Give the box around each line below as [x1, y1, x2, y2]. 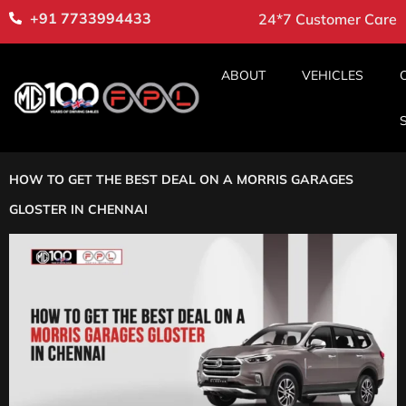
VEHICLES [302, 67, 363, 83]
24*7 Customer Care [258, 10, 397, 28]
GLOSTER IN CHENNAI [9, 201, 148, 217]
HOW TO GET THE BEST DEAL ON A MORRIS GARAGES [9, 171, 353, 188]
